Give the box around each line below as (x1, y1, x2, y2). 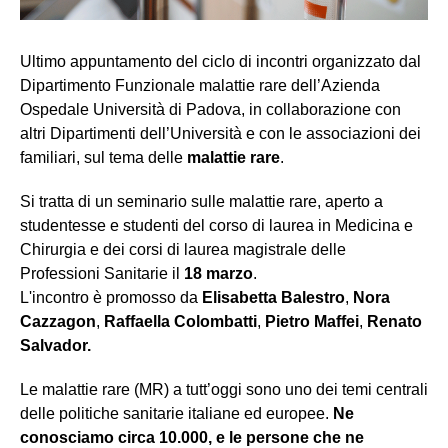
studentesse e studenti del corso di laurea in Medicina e (20, 217, 413, 235)
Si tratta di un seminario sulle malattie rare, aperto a (20, 193, 383, 211)
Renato (367, 313, 422, 331)
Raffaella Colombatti (104, 313, 257, 331)
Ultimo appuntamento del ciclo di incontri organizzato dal (20, 53, 421, 71)
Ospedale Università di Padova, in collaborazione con (20, 101, 401, 119)
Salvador (20, 337, 87, 355)
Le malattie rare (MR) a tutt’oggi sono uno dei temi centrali (20, 381, 428, 399)
